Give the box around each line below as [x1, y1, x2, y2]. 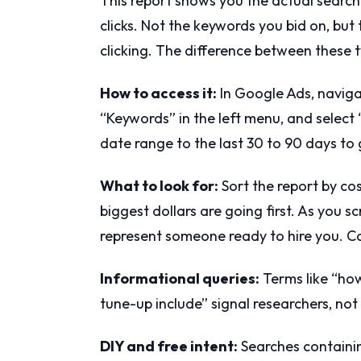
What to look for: [100, 176, 218, 195]
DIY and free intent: [100, 336, 238, 355]
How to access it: [100, 83, 217, 102]
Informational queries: [100, 268, 259, 288]
